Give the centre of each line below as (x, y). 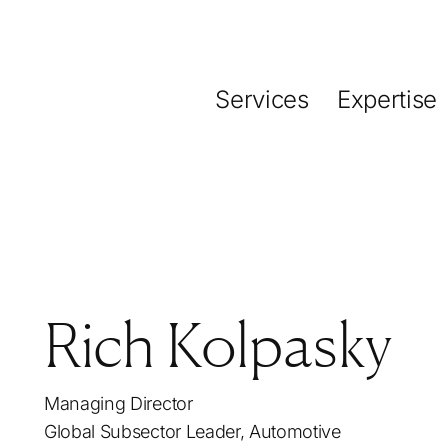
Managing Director (118, 403)
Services (262, 99)
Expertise (386, 99)
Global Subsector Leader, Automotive (192, 431)
